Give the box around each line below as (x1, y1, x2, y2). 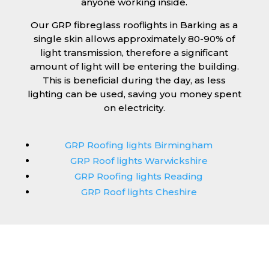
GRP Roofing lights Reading (74, 170, 204, 182)
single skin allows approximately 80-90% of (34, 32, 235, 44)
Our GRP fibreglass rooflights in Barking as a (31, 19, 238, 31)
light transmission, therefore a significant (40, 46, 229, 58)
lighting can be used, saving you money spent (27, 88, 241, 100)
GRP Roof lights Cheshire (80, 186, 197, 198)
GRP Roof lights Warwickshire (70, 154, 208, 166)
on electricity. (103, 101, 165, 113)
